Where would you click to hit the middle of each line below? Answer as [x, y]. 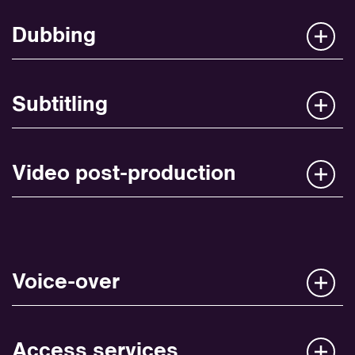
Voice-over [66, 283]
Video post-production [124, 174]
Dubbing [54, 36]
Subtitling [60, 105]
